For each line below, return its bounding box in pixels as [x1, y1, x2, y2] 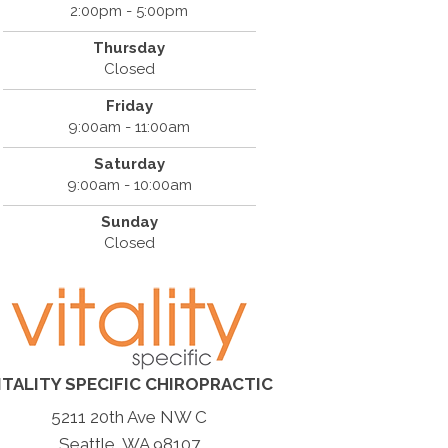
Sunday [100, 213, 158, 231]
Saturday [93, 155, 165, 173]
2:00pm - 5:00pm [70, 2, 189, 20]
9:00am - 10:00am [66, 176, 192, 194]
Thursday [93, 39, 166, 57]
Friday [105, 97, 153, 115]
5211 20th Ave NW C [51, 407, 208, 427]
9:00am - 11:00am [68, 118, 191, 136]
